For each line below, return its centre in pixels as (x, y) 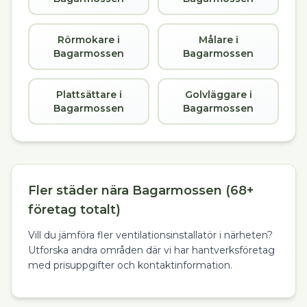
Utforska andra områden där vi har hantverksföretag (151, 250)
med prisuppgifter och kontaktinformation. (130, 265)
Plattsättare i (89, 95)
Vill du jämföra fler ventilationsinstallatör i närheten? (150, 235)
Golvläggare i (218, 95)
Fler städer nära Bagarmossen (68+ (141, 191)
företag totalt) (74, 210)
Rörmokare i (89, 40)
